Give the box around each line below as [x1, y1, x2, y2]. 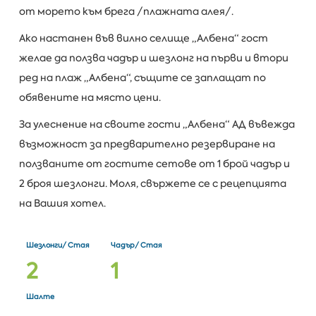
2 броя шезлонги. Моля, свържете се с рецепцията [18, 176, 286, 190]
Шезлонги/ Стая [25, 241, 90, 250]
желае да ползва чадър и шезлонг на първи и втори [18, 51, 288, 64]
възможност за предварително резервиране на [18, 137, 275, 150]
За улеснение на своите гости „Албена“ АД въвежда [18, 117, 295, 130]
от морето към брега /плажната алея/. [18, 4, 233, 18]
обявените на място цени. [18, 90, 161, 104]
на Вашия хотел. [18, 196, 106, 209]
